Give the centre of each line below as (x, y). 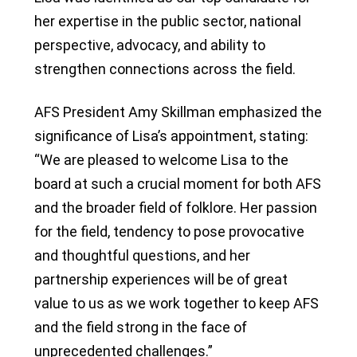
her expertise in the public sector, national (168, 21)
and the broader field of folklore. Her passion (176, 207)
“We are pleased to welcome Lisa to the (161, 159)
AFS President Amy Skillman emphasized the (178, 112)
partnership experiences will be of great (161, 279)
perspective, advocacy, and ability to (150, 45)
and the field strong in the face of (141, 327)
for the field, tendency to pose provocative (169, 231)
